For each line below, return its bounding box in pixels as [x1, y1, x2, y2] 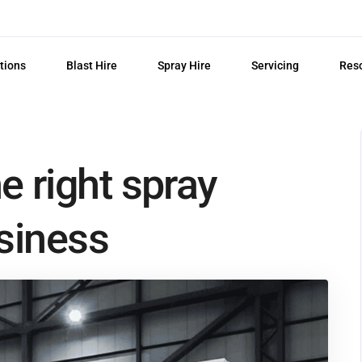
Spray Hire [157, 59, 211, 72]
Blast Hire [65, 59, 117, 72]
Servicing [250, 59, 299, 72]
